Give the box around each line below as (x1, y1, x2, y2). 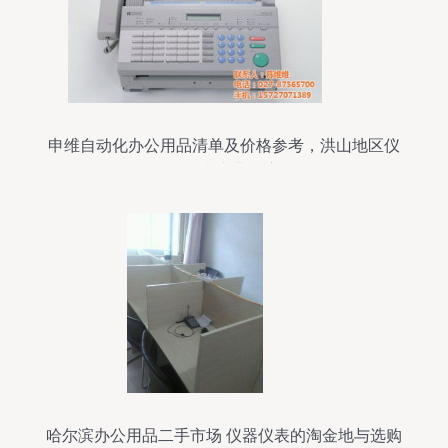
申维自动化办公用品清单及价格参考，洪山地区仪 (48, 137, 400, 154)
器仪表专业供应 (168, 162, 280, 179)
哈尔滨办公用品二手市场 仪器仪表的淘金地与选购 (46, 427, 402, 444)
